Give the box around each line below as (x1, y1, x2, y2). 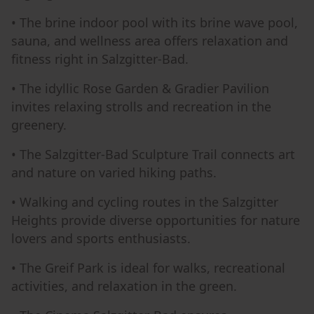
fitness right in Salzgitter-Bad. (11, 50, 189, 67)
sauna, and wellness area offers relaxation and (11, 32, 288, 49)
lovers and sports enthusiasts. (11, 230, 191, 247)
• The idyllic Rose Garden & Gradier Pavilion (11, 80, 269, 97)
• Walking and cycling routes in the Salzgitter (11, 193, 278, 210)
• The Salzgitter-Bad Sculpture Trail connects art (11, 146, 295, 163)
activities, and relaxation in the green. (11, 278, 237, 294)
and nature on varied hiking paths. (11, 164, 217, 181)
